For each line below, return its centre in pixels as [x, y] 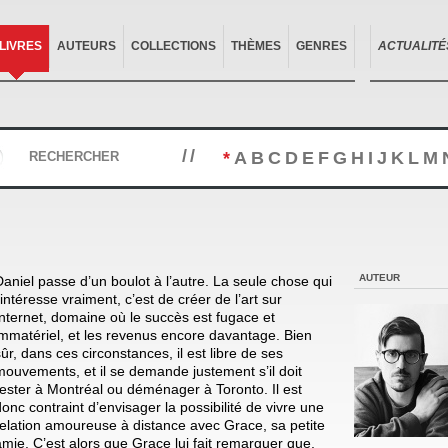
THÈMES [256, 46]
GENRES [321, 46]
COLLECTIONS [173, 46]
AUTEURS [86, 46]
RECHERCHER [74, 156]
